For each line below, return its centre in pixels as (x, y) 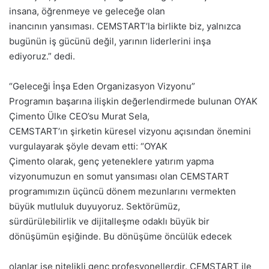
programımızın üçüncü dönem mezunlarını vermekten (122, 191)
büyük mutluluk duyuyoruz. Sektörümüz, (95, 206)
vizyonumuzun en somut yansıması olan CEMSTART (119, 176)
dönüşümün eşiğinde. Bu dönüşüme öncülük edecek (120, 236)
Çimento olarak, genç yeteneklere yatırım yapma (111, 161)
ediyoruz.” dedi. (42, 56)
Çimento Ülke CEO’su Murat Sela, (79, 116)
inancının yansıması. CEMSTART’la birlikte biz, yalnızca (125, 26)
